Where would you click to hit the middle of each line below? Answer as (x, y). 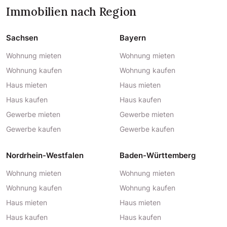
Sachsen (22, 38)
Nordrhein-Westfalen (45, 155)
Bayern (133, 38)
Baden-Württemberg (158, 155)
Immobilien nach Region (71, 11)
